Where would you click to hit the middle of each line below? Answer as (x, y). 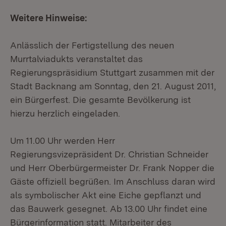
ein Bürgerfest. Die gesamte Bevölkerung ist (100, 100)
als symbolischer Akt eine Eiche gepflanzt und (106, 195)
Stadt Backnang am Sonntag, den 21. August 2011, (113, 86)
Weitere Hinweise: (48, 18)
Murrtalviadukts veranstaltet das (76, 59)
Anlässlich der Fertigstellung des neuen (92, 45)
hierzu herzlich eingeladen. (65, 113)
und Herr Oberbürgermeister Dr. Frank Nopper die (112, 168)
